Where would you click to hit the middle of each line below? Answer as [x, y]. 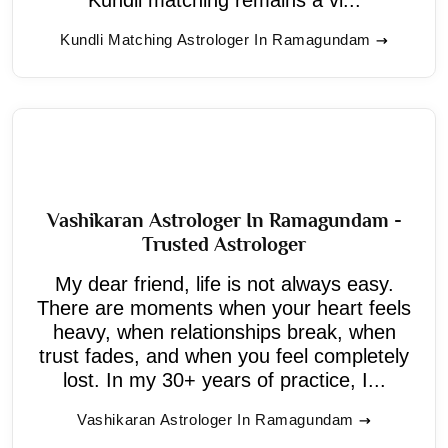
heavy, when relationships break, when [224, 331]
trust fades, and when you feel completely [224, 355]
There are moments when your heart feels [224, 307]
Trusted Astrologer [224, 243]
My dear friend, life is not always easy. [224, 283]
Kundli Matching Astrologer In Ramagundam [215, 39]
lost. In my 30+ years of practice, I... [224, 379]
